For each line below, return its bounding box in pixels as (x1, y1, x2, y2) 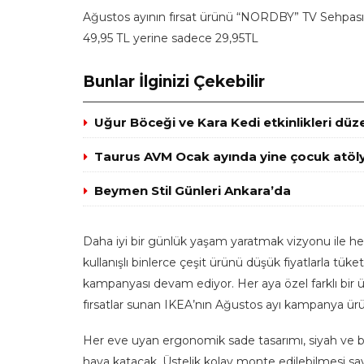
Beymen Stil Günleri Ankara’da (94, 183, 291, 199)
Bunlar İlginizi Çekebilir (83, 72, 265, 92)
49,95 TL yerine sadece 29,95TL (83, 30, 258, 45)
